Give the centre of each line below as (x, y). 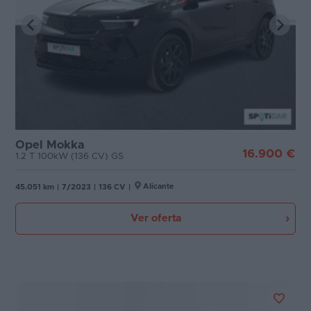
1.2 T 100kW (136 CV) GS (69, 157)
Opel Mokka (50, 145)
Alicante (158, 186)
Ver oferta (155, 218)
